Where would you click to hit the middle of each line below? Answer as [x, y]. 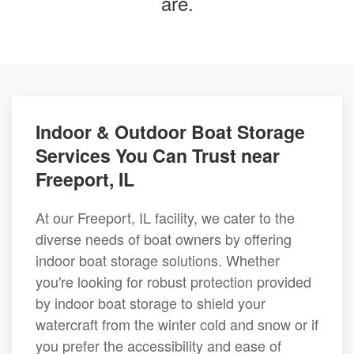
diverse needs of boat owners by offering [164, 239]
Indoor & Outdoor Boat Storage [170, 132]
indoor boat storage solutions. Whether [158, 260]
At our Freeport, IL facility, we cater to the [165, 217]
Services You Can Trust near [158, 155]
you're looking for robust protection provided [173, 281]
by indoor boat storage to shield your [151, 303]
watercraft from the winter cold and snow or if [177, 324]
